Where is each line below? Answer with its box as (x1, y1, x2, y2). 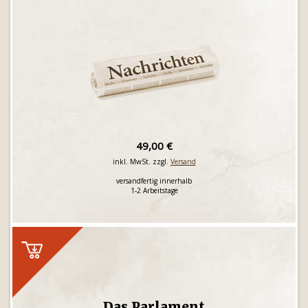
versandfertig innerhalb (116, 176, 192, 186)
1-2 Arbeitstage (130, 186, 178, 195)
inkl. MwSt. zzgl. (112, 157, 170, 166)
